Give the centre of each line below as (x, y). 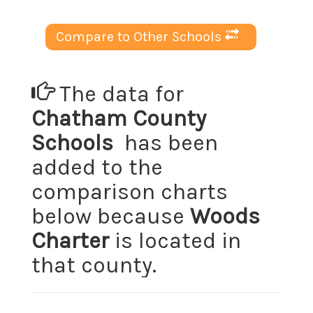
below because (111, 216)
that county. (94, 265)
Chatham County (119, 118)
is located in (175, 240)
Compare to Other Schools (139, 36)
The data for (119, 94)
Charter (70, 240)
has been (166, 143)
